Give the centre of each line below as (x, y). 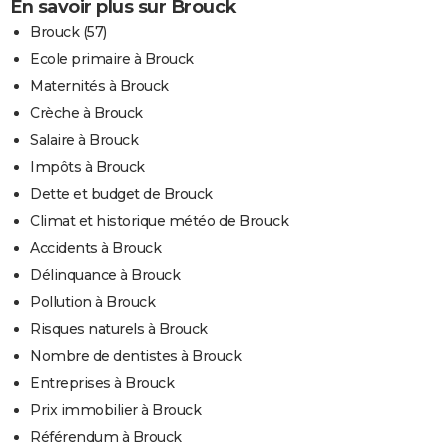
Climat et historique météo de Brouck (159, 221)
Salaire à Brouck (84, 140)
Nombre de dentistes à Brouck (135, 356)
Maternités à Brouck (99, 86)
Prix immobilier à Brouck (115, 410)
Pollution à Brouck (92, 302)
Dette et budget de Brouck (121, 194)
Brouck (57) (68, 32)
